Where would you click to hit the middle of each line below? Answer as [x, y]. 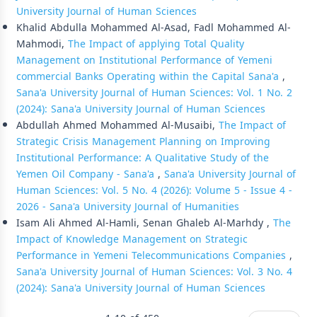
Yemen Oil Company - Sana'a [87, 174]
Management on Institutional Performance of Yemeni [144, 60]
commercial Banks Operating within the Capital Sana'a [149, 76]
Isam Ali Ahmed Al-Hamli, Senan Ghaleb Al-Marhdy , [145, 223]
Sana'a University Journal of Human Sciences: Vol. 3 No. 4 [154, 272]
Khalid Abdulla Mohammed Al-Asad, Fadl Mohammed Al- [154, 28]
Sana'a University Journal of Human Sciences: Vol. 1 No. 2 [154, 93]
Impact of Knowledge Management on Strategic [132, 239]
